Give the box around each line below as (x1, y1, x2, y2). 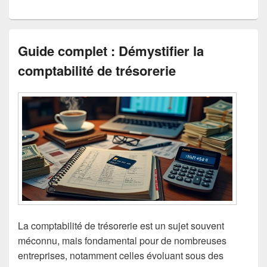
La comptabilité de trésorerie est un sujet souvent (18, 219, 224, 233)
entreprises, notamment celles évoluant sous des (18, 249, 223, 263)
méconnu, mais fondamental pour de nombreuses (18, 234, 226, 248)
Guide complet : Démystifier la (18, 41, 204, 60)
